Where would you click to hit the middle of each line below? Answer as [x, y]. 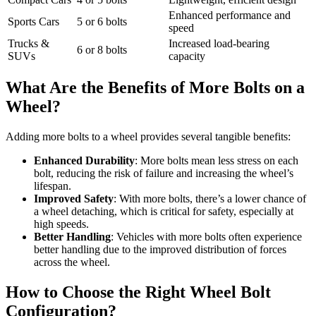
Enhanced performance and [230, 15]
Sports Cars [34, 21]
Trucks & [29, 43]
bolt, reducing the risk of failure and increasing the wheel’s [164, 174]
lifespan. [53, 186]
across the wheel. [72, 262]
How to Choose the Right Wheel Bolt [138, 292]
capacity [187, 56]
